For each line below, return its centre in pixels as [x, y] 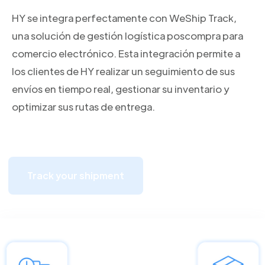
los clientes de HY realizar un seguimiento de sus [123, 71]
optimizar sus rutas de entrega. [83, 106]
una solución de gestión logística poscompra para [127, 35]
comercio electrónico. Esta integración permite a [126, 53]
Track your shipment [76, 175]
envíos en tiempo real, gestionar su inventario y [120, 89]
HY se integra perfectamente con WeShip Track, [124, 18]
